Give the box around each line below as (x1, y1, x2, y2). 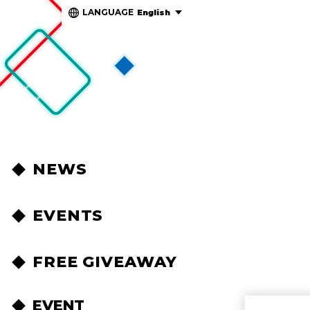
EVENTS (33, 206, 104, 225)
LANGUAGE (82, 7, 134, 17)
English (137, 8, 170, 17)
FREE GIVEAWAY (33, 253, 177, 271)
